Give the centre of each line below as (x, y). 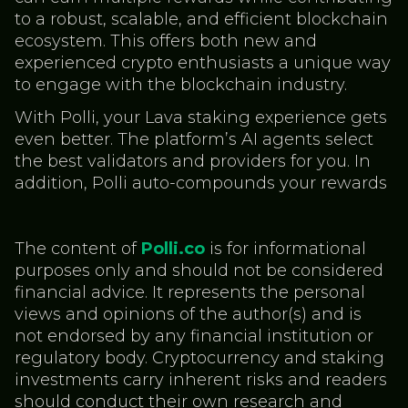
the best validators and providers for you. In (193, 162)
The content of (78, 249)
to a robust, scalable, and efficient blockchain (201, 20)
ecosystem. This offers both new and (166, 41)
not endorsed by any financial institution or (194, 337)
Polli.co (173, 249)
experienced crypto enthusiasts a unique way (203, 63)
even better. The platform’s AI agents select (194, 140)
